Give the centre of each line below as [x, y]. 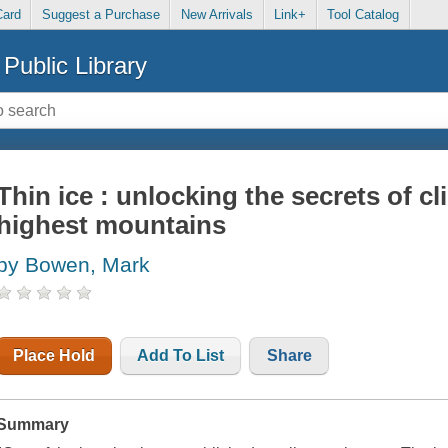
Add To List [181, 356]
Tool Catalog [363, 15]
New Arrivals [216, 15]
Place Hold [54, 356]
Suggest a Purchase [100, 15]
